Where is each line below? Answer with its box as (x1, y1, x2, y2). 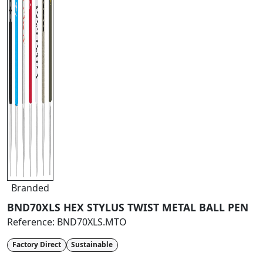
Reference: (7, 215, 57, 229)
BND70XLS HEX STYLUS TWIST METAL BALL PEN (7, 200, 248, 215)
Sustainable (71, 240, 113, 250)
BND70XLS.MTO (57, 215, 127, 229)
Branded (11, 181, 49, 195)
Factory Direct (12, 240, 61, 250)
